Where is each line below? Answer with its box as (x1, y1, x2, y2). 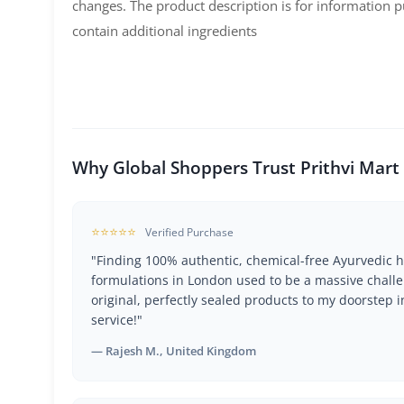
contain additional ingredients (72, 22, 257, 41)
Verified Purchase (145, 224, 234, 240)
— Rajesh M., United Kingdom (91, 342, 256, 359)
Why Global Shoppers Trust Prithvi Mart (72, 155, 399, 179)
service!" (91, 310, 142, 328)
